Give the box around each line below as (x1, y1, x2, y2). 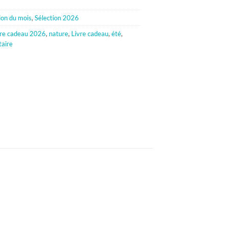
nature (48, 30, 68, 38)
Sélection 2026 (34, 14, 79, 22)
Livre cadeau (71, 30, 108, 38)
